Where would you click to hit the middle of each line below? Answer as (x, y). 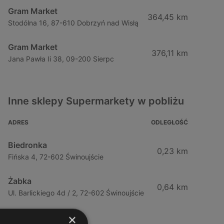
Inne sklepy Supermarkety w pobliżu (96, 101)
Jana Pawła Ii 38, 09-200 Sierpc (61, 59)
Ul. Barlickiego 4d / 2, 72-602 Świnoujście (76, 193)
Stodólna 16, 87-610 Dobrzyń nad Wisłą (73, 23)
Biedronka (27, 145)
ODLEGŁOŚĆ (169, 122)
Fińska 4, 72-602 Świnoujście (56, 157)
